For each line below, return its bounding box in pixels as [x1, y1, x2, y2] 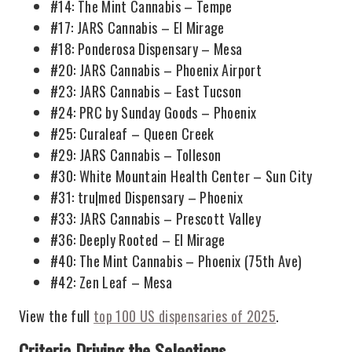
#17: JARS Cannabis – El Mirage [50, 17, 225, 38]
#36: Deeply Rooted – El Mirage [50, 229, 225, 250]
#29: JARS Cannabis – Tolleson [50, 145, 222, 165]
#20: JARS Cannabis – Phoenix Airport [50, 60, 262, 80]
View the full [19, 306, 94, 326]
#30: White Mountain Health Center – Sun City [50, 166, 313, 186]
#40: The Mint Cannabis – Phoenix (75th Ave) [50, 251, 302, 271]
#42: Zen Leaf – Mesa [50, 272, 173, 292]
